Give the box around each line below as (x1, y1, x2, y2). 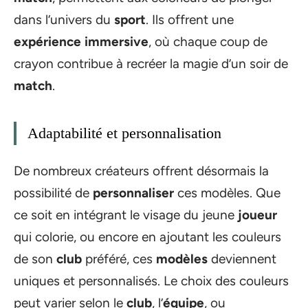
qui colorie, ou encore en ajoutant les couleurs (14, 229, 281, 245)
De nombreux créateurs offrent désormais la (14, 163, 269, 179)
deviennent (208, 251, 276, 267)
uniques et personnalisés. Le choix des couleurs (14, 273, 289, 289)
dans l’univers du (14, 11, 114, 27)
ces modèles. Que (174, 185, 280, 201)
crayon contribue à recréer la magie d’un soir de (14, 55, 288, 71)
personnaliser (93, 185, 174, 201)
